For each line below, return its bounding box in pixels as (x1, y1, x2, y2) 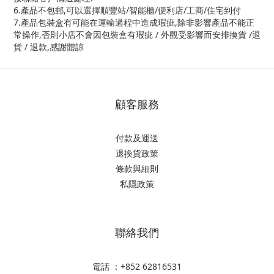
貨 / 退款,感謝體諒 (13, 41, 84, 53)
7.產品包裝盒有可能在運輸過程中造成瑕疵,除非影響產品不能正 (13, 17, 254, 28)
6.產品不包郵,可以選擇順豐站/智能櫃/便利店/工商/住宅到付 (13, 4, 241, 16)
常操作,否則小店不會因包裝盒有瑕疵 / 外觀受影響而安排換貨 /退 (13, 29, 261, 40)
